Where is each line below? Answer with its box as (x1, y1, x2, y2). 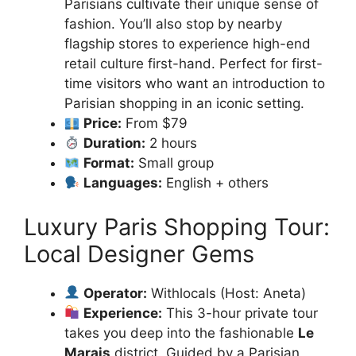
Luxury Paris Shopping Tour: (24, 212, 330, 241)
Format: (83, 155, 135, 171)
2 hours (145, 135, 198, 151)
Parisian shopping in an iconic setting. (64, 95, 304, 111)
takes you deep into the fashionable (64, 324, 298, 341)
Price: (83, 115, 122, 131)
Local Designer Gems (24, 239, 254, 268)
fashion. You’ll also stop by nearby (64, 16, 282, 32)
